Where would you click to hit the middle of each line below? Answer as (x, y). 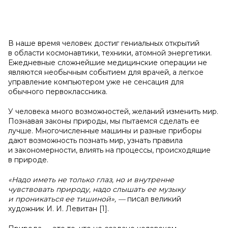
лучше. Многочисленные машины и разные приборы (105, 131)
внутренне (154, 180)
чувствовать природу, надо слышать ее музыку (97, 189)
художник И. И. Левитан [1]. (59, 209)
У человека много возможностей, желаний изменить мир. (113, 111)
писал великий (154, 199)
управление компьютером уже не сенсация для (96, 82)
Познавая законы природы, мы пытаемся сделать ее (104, 121)
